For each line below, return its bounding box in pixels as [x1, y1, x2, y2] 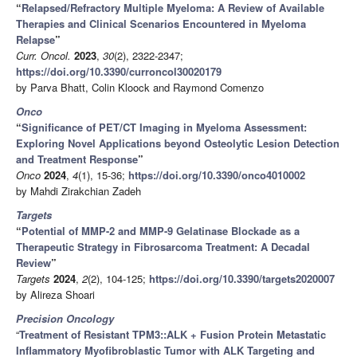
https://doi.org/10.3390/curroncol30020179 [16, 63, 222, 79]
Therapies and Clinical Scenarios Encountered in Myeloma [16, 15, 306, 31]
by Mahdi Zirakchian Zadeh [16, 182, 141, 198]
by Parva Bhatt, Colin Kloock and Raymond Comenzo [16, 79, 264, 95]
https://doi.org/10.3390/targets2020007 [149, 270, 335, 286]
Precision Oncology [16, 310, 114, 326]
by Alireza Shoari [16, 286, 95, 302]
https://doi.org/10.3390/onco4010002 [128, 167, 305, 182]
